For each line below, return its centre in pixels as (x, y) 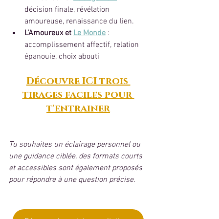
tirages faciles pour (78, 95)
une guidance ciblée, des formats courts (77, 156)
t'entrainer (78, 108)
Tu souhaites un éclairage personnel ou (76, 144)
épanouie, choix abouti (62, 56)
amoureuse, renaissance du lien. (79, 21)
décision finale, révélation (68, 10)
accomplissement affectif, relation (83, 45)
